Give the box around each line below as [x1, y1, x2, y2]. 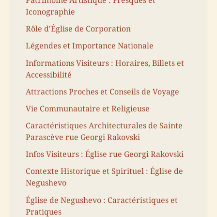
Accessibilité [26, 69, 72, 80]
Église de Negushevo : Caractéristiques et [26, 194, 178, 205]
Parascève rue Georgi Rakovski [26, 132, 140, 143]
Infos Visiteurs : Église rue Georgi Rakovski [26, 149, 184, 160]
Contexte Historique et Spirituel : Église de [26, 166, 183, 177]
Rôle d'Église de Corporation [26, 23, 131, 34]
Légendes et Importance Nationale [26, 40, 154, 51]
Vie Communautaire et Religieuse [26, 103, 150, 114]
